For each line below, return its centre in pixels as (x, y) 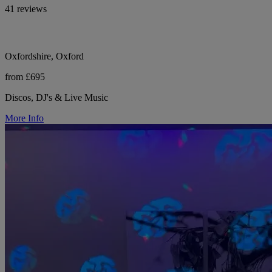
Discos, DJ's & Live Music (56, 98)
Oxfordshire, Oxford (44, 56)
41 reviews (26, 9)
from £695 (25, 77)
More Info (24, 118)
